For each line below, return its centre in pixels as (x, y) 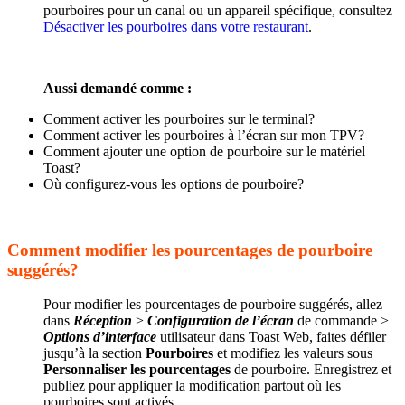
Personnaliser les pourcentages (137, 370)
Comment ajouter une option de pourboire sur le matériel (204, 152)
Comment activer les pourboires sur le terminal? (179, 119)
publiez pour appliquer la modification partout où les (192, 386)
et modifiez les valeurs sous (293, 353)
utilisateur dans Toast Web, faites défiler (271, 337)
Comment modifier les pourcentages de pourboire (190, 250)
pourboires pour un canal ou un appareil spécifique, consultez (218, 11)
